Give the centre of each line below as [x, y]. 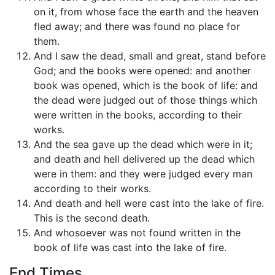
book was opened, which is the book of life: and [146, 86]
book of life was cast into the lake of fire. [130, 248]
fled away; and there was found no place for [137, 27]
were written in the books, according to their [138, 115]
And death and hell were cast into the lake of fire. [149, 203]
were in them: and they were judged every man [143, 174]
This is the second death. [92, 218]
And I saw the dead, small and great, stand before [150, 56]
